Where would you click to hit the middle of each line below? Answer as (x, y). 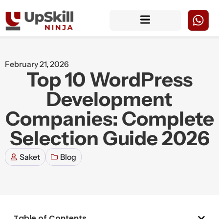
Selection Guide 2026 (109, 138)
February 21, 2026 (37, 64)
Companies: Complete (109, 118)
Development (109, 99)
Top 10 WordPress (109, 79)
